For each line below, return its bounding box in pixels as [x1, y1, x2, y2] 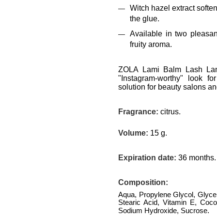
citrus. [158, 108, 181, 116]
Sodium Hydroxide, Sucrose [118, 207, 207, 215]
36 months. [176, 154, 216, 162]
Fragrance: [118, 108, 158, 116]
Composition [118, 178, 166, 187]
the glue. [130, 15, 159, 23]
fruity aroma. [130, 40, 172, 48]
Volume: [118, 129, 148, 138]
